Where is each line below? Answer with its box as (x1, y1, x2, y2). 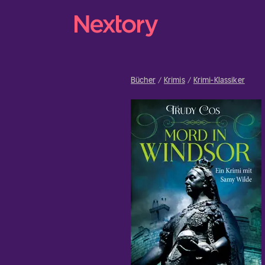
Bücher (131, 75, 156, 85)
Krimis (163, 75, 185, 85)
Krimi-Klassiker (193, 75, 245, 85)
